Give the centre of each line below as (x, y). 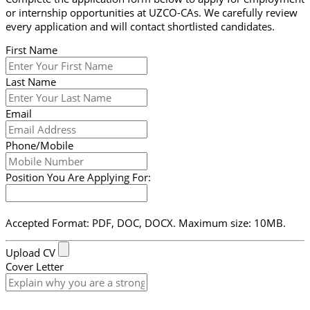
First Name (31, 50)
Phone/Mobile (39, 146)
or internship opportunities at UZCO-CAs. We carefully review (152, 12)
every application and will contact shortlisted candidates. (140, 26)
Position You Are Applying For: (78, 177)
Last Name (31, 82)
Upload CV (30, 252)
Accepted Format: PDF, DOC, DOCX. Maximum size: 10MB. (146, 223)
